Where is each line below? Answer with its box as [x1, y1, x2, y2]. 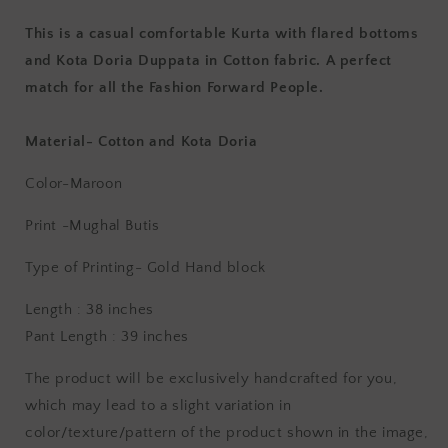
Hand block [184, 259, 266, 277]
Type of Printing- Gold [25, 259, 185, 277]
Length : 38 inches [25, 301, 154, 319]
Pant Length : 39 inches [25, 328, 189, 346]
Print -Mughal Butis [25, 217, 160, 235]
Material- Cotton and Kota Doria [25, 133, 258, 151]
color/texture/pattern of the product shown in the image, [25, 424, 429, 442]
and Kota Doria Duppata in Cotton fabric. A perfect [25, 52, 393, 70]
